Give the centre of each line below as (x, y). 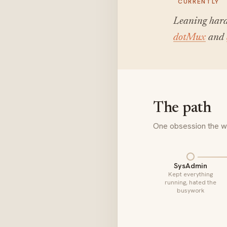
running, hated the (191, 182)
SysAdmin (191, 165)
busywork (191, 191)
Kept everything (191, 174)
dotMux (190, 38)
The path (182, 108)
